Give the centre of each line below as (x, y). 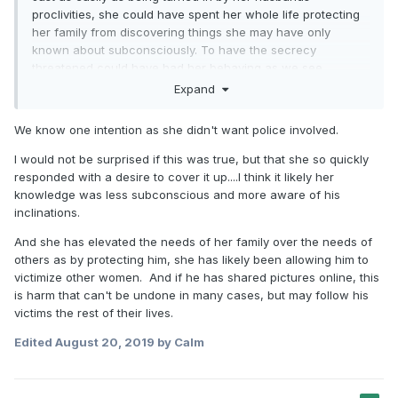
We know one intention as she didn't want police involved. (176, 130)
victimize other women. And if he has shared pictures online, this (197, 278)
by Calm (179, 342)
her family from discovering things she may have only (181, 32)
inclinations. (51, 213)
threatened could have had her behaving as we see (177, 67)
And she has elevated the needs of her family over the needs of (193, 242)
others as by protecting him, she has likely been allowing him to (191, 260)
